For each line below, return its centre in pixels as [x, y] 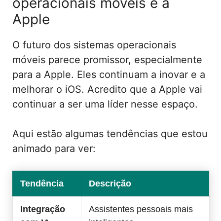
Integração [43, 209]
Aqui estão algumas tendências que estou [110, 134]
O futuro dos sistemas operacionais [94, 45]
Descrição [110, 184]
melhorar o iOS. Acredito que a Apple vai [107, 90]
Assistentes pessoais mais [141, 209]
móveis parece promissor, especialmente [107, 60]
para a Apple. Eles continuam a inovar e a [109, 75]
